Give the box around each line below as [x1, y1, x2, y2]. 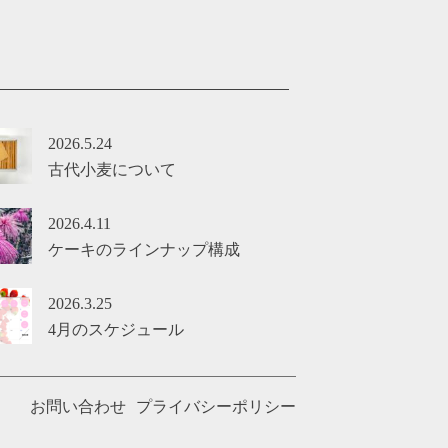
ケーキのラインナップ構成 [47, 241, 240, 259]
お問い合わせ [30, 397, 126, 415]
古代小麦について [47, 160, 176, 178]
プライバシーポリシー [136, 397, 296, 415]
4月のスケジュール [47, 321, 184, 339]
